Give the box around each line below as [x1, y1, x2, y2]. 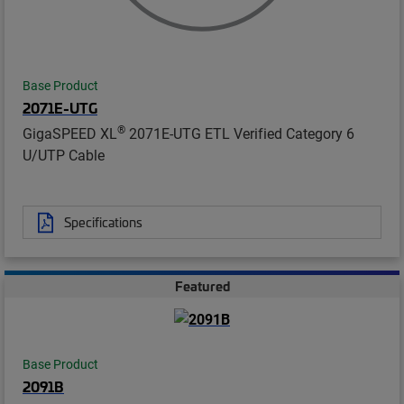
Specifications [64, 213, 142, 232]
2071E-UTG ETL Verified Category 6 [125, 124, 354, 143]
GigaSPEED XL [23, 124, 117, 143]
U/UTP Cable [23, 145, 105, 165]
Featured [174, 277, 230, 296]
